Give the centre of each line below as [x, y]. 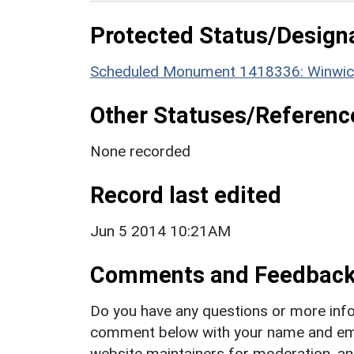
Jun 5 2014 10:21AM [160, 231]
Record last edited [186, 195]
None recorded [140, 151]
